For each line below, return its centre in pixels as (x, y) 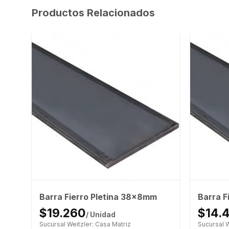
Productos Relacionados (93, 13)
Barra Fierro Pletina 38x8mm (98, 197)
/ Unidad (100, 215)
